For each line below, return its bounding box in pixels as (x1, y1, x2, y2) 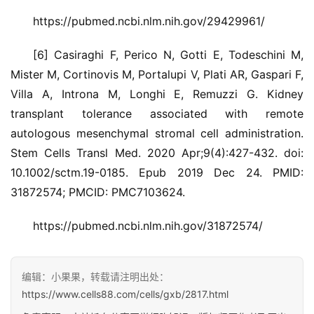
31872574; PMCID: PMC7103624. (11, 184, 185, 199)
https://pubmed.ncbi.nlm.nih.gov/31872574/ (33, 218, 263, 233)
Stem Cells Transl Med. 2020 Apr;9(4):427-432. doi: (11, 145, 303, 160)
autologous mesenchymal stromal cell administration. (11, 125, 303, 140)
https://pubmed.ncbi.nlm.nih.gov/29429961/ (33, 13, 265, 28)
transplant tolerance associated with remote (11, 106, 303, 121)
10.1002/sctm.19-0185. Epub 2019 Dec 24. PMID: (11, 165, 303, 179)
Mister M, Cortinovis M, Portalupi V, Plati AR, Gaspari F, (11, 67, 303, 81)
